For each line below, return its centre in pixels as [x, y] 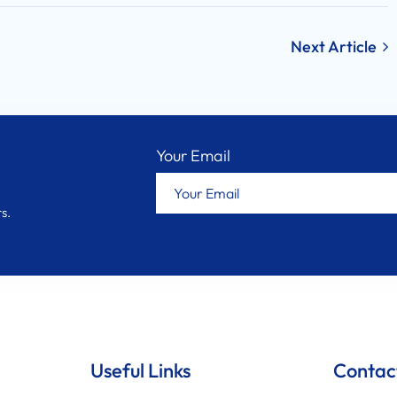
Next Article [335, 46]
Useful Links [140, 370]
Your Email [194, 155]
